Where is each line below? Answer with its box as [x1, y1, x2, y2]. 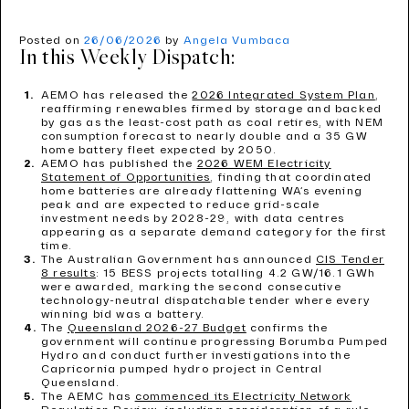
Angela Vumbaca [183, 34, 291, 47]
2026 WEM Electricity [196, 157, 331, 171]
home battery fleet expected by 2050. [41, 143, 278, 157]
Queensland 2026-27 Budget [67, 321, 246, 335]
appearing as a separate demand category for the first [41, 225, 387, 239]
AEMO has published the [41, 157, 197, 171]
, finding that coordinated [210, 171, 372, 184]
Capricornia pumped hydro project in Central [41, 362, 323, 376]
